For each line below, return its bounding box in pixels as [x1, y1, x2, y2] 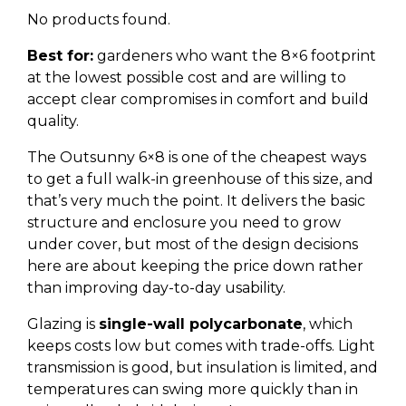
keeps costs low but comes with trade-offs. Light [27, 337, 375, 354]
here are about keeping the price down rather [27, 257, 363, 275]
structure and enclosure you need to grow [27, 214, 341, 231]
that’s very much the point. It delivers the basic [27, 192, 365, 209]
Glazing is [27, 315, 99, 333]
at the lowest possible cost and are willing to [27, 69, 346, 86]
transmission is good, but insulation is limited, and [27, 359, 378, 376]
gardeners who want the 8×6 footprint [93, 47, 376, 64]
